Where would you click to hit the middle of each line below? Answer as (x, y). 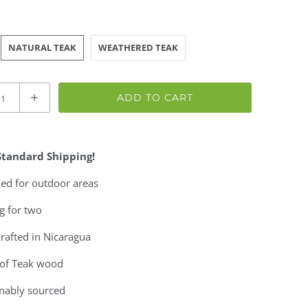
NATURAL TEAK (42, 47)
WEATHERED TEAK (138, 47)
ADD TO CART (155, 98)
